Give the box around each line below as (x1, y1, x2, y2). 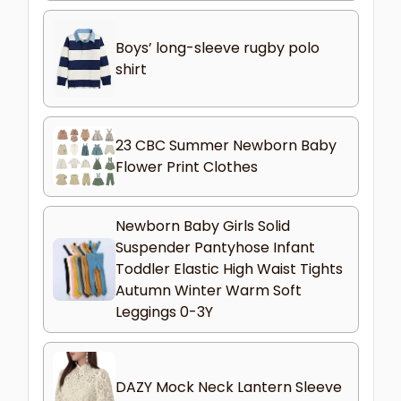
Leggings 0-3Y (115, 302, 213, 323)
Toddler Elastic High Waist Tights (115, 259, 343, 280)
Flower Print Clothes (115, 157, 258, 178)
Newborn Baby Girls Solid (115, 216, 290, 237)
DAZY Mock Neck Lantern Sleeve (115, 377, 342, 398)
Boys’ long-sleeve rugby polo (115, 37, 320, 58)
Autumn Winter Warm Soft (115, 280, 302, 302)
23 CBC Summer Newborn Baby (115, 135, 337, 157)
